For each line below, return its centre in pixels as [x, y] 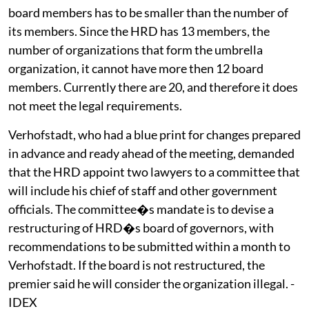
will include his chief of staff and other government [143, 190]
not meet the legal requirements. [95, 105]
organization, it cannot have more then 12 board [136, 68]
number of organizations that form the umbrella [136, 49]
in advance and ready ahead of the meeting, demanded [151, 153]
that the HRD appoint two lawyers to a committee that [154, 171]
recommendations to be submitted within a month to [149, 246]
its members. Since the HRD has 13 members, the [139, 31]
